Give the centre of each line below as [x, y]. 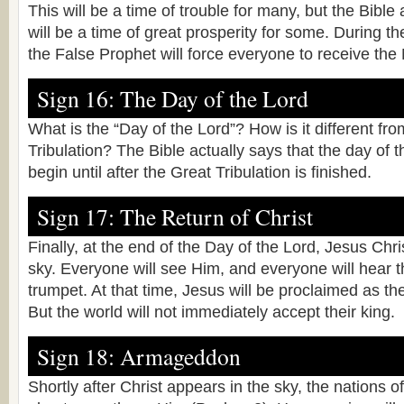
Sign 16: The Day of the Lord [173, 98]
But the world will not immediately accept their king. [211, 312]
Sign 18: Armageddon [139, 356]
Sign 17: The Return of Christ [175, 216]
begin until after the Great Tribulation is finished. [200, 172]
